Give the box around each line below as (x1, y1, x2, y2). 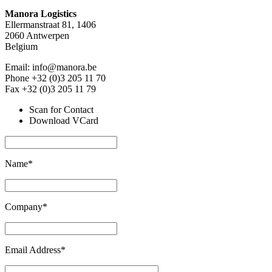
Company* (5, 202, 47, 212)
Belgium (5, 41, 38, 52)
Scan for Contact (29, 104, 93, 115)
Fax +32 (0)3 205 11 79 (5, 84, 96, 95)
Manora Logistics (5, 8, 76, 19)
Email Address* (5, 245, 66, 256)
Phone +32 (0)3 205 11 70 (5, 73, 106, 84)
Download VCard (29, 115, 98, 126)
